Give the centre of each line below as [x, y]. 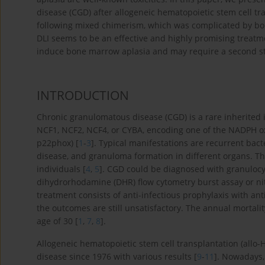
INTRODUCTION [83, 96]
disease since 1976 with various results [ [117, 257]
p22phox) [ [58, 143]
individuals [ [61, 169]
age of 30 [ [57, 221]
